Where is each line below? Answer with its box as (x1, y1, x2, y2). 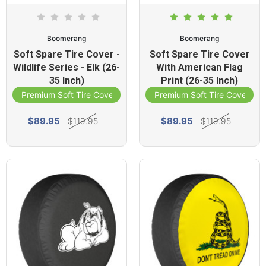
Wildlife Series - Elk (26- (13, 62, 120, 73)
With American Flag (156, 62, 243, 73)
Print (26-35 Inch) (161, 75, 238, 86)
